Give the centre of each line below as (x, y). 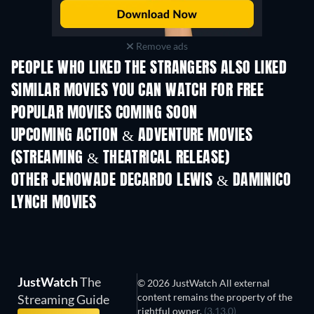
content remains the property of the (215, 297)
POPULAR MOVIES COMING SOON (104, 114)
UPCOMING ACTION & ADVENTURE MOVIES (132, 136)
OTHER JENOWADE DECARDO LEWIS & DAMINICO (151, 181)
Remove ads (161, 46)
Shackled (285, 169)
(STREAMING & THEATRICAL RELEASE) (121, 158)
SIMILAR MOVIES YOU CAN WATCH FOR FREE (138, 91)
